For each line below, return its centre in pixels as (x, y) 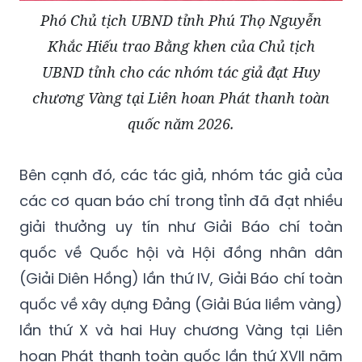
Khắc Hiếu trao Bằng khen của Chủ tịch (181, 46)
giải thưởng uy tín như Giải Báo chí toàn (181, 226)
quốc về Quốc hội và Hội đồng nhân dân (181, 252)
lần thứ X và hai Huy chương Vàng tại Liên (181, 330)
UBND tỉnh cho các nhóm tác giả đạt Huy (181, 72)
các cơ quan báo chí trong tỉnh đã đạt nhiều (181, 200)
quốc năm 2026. (181, 123)
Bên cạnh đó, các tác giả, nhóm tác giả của (181, 175)
